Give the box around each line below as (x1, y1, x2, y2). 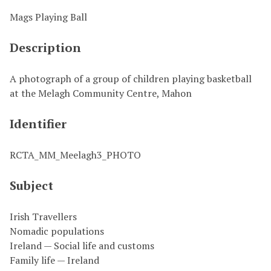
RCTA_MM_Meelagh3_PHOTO (10, 148, 141, 162)
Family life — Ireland (10, 253, 99, 267)
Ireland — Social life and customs (10, 239, 154, 252)
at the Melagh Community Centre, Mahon (10, 87, 192, 100)
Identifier (10, 116, 67, 132)
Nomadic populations (10, 224, 104, 238)
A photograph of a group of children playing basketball (10, 72, 252, 85)
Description (10, 39, 81, 56)
